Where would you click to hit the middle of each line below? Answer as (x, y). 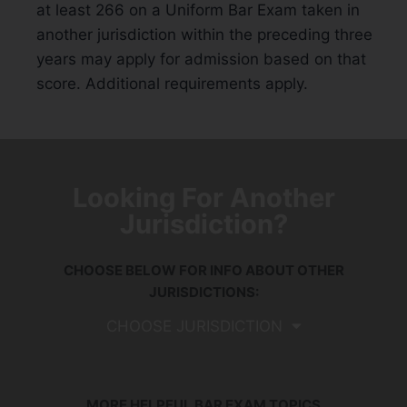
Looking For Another (203, 197)
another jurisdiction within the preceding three (204, 34)
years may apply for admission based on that (201, 59)
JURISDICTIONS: (203, 292)
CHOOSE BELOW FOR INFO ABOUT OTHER (203, 270)
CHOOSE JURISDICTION (194, 326)
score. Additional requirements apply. (172, 83)
